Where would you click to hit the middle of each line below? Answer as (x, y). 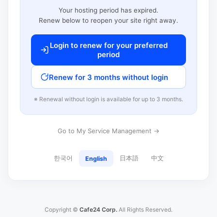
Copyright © (62, 209)
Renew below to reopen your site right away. (108, 20)
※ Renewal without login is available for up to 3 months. (108, 99)
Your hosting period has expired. (108, 10)
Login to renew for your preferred (108, 45)
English (96, 158)
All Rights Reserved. (145, 209)
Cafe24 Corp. (98, 209)
